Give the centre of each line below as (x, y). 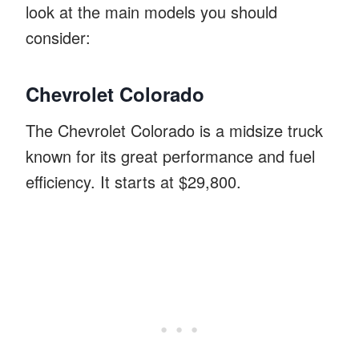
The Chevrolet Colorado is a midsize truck (174, 130)
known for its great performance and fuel (170, 155)
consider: (58, 37)
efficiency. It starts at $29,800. (133, 181)
